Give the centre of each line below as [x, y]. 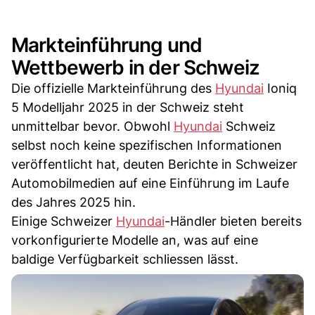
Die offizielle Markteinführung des [113, 88]
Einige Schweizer [64, 221]
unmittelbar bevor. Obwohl [92, 126]
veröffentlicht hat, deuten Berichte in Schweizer [154, 164]
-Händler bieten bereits [233, 221]
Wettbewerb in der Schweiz [136, 67]
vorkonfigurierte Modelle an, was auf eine [135, 240]
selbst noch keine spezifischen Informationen [147, 145]
